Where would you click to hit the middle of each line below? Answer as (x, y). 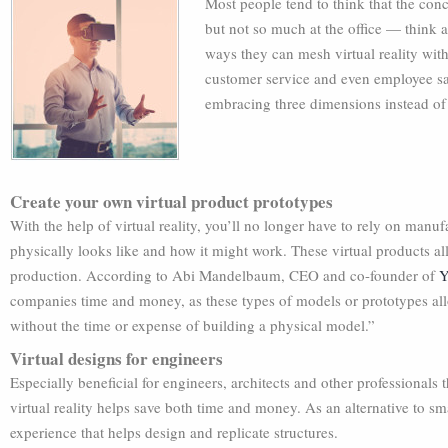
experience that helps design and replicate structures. (174, 432)
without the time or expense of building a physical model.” (192, 325)
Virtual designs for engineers (116, 358)
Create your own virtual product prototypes (171, 201)
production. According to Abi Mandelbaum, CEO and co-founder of (224, 275)
